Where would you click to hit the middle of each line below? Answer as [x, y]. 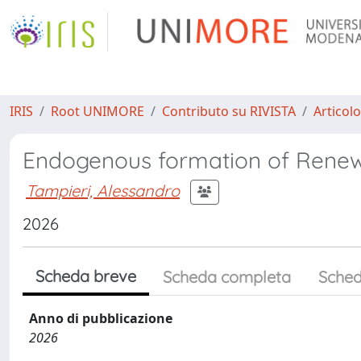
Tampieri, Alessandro [103, 190]
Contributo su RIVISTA [229, 111]
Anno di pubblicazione [101, 318]
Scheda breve [86, 276]
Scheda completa [227, 277]
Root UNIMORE [98, 111]
